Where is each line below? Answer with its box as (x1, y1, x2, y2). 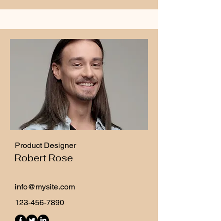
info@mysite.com (15, 182, 75, 191)
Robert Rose (15, 152, 73, 164)
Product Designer (15, 141, 76, 150)
